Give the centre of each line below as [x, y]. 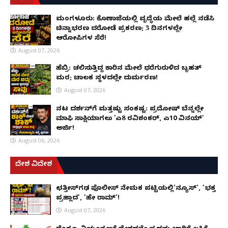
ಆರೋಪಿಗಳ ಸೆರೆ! [81, 38]
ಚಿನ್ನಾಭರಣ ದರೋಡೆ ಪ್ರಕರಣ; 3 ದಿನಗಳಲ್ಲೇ [119, 29]
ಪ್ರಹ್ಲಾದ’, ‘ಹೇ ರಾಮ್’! [88, 198]
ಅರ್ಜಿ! [65, 129]
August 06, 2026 [39, 140]
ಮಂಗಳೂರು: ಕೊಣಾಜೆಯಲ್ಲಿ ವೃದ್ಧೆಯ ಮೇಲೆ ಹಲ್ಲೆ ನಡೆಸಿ [135, 19]
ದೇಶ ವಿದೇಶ [34, 165]
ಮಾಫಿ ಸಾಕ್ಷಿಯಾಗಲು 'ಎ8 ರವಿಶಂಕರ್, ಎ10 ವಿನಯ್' [130, 119]
